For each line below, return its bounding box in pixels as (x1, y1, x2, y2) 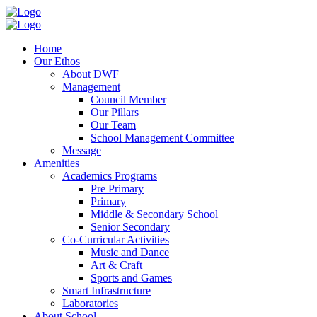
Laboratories (62, 297, 118, 309)
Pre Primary (91, 183, 144, 195)
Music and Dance (91, 246, 169, 258)
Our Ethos (34, 55, 80, 67)
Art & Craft (91, 259, 142, 271)
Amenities (34, 157, 79, 169)
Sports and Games (91, 272, 172, 284)
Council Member (91, 93, 166, 105)
